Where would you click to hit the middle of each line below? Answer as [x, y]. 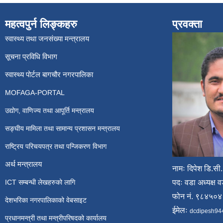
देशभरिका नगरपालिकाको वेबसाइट [46, 200]
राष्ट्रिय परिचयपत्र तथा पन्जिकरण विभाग [57, 146]
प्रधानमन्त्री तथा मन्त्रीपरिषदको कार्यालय [56, 218]
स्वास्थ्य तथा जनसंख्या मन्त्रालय [47, 39]
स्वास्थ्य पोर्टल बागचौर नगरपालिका [49, 74]
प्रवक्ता [187, 24]
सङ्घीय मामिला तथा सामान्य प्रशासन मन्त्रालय [62, 128]
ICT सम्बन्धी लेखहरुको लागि [40, 182]
